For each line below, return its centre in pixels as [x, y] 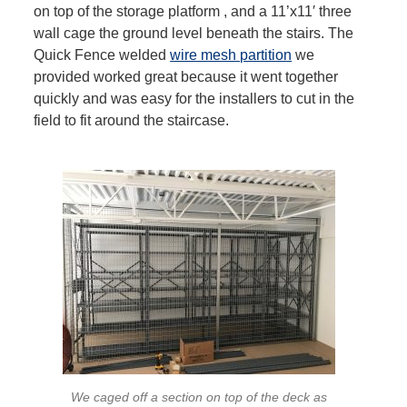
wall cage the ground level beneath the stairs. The [194, 34]
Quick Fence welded [102, 55]
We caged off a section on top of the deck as [199, 398]
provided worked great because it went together [186, 77]
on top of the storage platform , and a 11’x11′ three [193, 12]
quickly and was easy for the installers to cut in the [194, 99]
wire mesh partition [231, 55]
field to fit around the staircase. [132, 121]
